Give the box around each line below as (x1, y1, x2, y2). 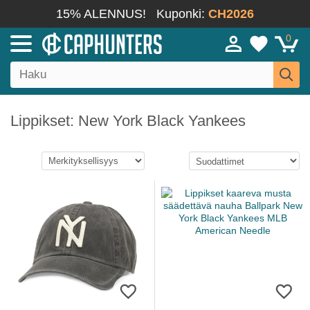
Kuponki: (156, 7, 208, 21)
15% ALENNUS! (56, 7, 146, 21)
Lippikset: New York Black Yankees (10, 112, 246, 129)
